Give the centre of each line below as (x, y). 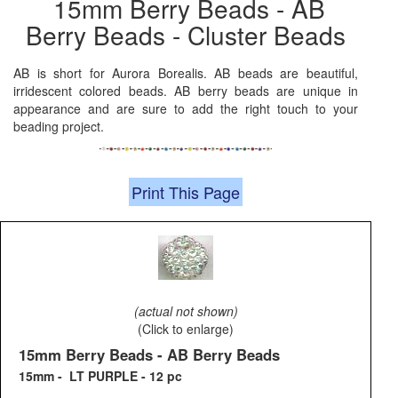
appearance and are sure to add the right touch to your (186, 109)
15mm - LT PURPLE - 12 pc (100, 376)
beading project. (59, 127)
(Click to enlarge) (186, 329)
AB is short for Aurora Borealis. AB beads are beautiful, (186, 73)
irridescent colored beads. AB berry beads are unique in (186, 91)
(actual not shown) (186, 311)
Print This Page (186, 192)
